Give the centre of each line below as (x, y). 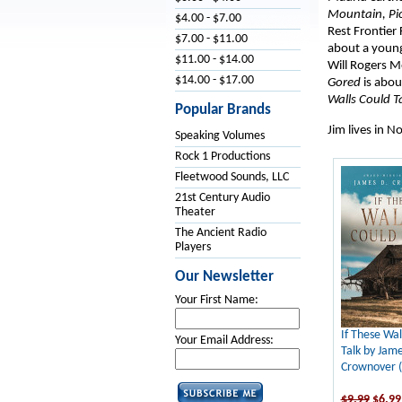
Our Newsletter (224, 277)
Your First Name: (216, 300)
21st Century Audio (222, 198)
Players (192, 247)
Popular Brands (223, 110)
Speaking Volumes (219, 136)
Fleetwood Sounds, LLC (232, 177)
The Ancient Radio (220, 233)
